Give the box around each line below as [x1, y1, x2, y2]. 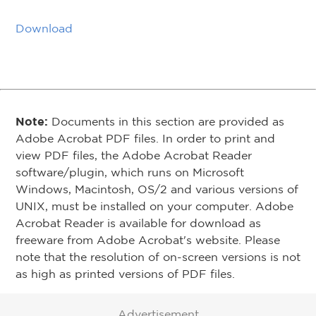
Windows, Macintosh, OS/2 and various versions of [16, 183, 298, 195]
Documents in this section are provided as [48, 115, 284, 128]
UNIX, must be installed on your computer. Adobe [16, 200, 293, 212]
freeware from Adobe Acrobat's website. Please [16, 233, 280, 246]
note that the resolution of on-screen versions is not [16, 250, 300, 263]
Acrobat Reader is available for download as [16, 217, 261, 229]
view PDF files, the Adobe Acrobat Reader [16, 149, 252, 162]
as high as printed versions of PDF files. [16, 267, 235, 280]
